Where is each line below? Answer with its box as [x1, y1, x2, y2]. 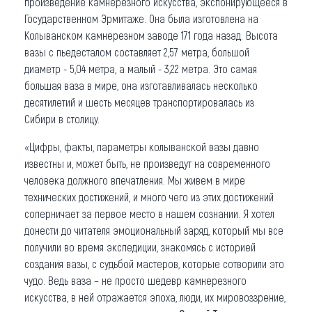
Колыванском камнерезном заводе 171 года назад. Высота [24, 28, 278, 42]
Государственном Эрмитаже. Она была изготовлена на [24, 11, 258, 25]
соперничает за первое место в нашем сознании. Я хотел [24, 206, 274, 220]
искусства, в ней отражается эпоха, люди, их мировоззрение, [24, 290, 286, 304]
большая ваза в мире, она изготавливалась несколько [24, 78, 258, 92]
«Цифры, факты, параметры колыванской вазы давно [24, 139, 259, 153]
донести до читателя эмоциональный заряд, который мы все [24, 223, 283, 237]
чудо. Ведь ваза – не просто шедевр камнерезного [24, 273, 247, 287]
